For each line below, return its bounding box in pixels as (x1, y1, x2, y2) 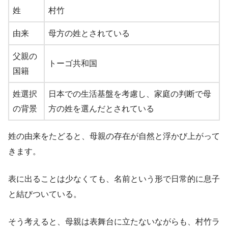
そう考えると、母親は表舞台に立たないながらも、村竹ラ (8, 217, 220, 226)
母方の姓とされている (48, 29, 130, 38)
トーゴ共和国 (48, 59, 97, 68)
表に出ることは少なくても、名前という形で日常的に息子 (8, 175, 220, 184)
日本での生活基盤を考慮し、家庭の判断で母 (48, 90, 211, 99)
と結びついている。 (8, 190, 81, 199)
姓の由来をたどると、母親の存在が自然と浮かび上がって (8, 132, 220, 141)
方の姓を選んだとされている (48, 104, 154, 113)
